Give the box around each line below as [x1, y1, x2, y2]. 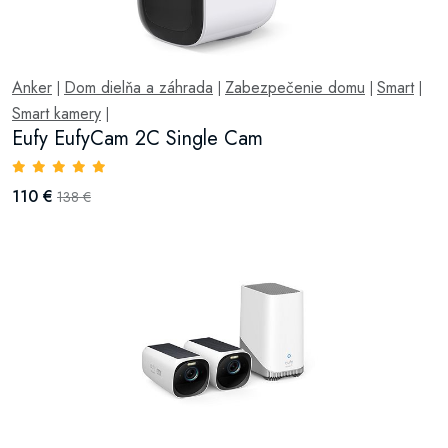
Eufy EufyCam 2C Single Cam [12, 124, 263, 153]
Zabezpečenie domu [225, 76, 365, 99]
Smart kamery [12, 102, 101, 125]
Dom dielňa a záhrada [64, 76, 213, 99]
